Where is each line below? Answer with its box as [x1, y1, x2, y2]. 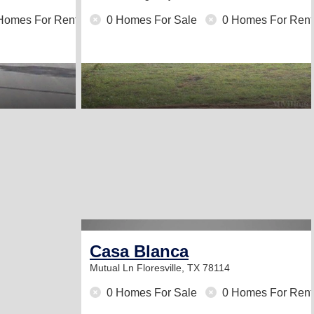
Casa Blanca [90, 242, 189, 261]
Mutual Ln [90, 262, 137, 273]
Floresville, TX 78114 [137, 262, 230, 273]
